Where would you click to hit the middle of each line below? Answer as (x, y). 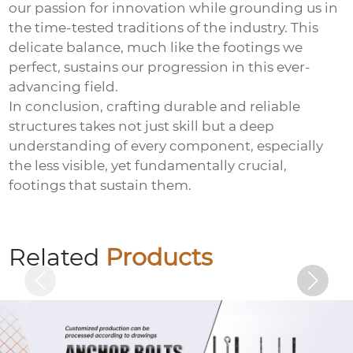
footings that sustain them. (100, 186)
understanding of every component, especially (166, 146)
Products (160, 257)
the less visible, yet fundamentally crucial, (148, 166)
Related (58, 257)
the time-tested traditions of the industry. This (164, 28)
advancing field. (64, 87)
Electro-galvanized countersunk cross (177, 223)
